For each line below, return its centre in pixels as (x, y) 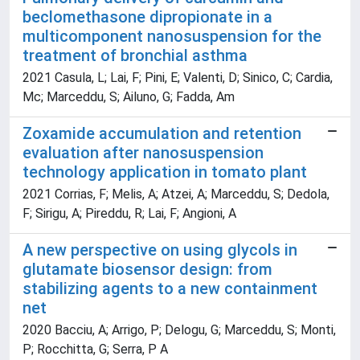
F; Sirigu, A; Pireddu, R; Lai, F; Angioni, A (129, 214)
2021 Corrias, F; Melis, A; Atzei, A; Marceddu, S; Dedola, (176, 194)
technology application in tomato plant (165, 172)
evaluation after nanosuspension (143, 153)
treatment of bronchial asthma (135, 56)
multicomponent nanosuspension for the (172, 37)
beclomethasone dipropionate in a (147, 17)
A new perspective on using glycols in (160, 250)
